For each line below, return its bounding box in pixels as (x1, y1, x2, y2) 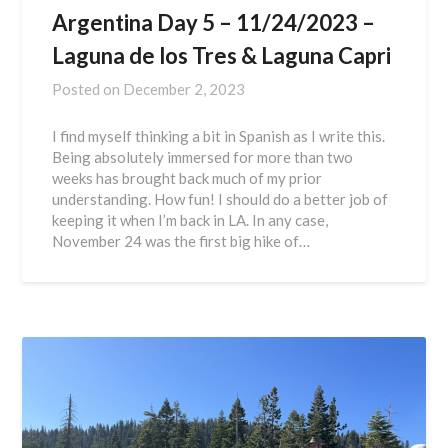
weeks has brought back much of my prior (52, 168, 323, 187)
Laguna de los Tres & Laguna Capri (52, 41, 392, 69)
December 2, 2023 (123, 79, 246, 98)
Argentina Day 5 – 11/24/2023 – (52, 8, 376, 36)
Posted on (52, 79, 124, 98)
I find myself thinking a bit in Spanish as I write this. (52, 126, 386, 145)
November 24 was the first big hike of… (52, 231, 311, 250)
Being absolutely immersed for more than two (52, 147, 354, 166)
